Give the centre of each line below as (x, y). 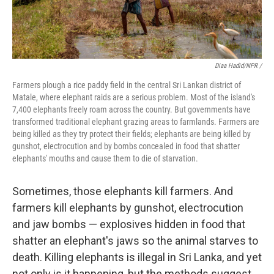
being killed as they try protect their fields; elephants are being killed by (131, 134)
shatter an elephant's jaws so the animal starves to (135, 241)
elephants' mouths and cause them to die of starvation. (105, 158)
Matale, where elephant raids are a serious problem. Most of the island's (134, 97)
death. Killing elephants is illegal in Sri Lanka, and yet (137, 257)
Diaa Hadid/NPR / (238, 66)
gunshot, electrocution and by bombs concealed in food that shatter (126, 146)
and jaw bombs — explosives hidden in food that (129, 224)
